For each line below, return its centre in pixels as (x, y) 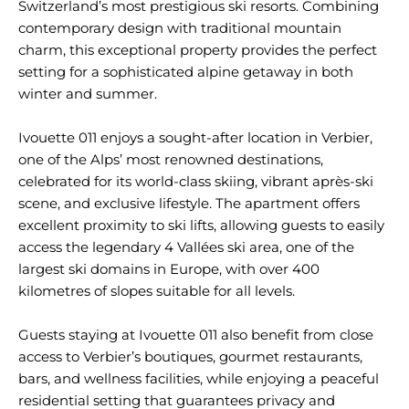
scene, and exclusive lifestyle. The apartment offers (189, 203)
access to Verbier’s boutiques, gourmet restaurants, (190, 357)
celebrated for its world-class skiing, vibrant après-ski (196, 181)
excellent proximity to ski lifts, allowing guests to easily (201, 225)
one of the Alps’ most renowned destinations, (171, 159)
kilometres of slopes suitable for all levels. (157, 291)
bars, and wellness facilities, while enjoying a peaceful (199, 378)
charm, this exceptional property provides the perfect (198, 50)
